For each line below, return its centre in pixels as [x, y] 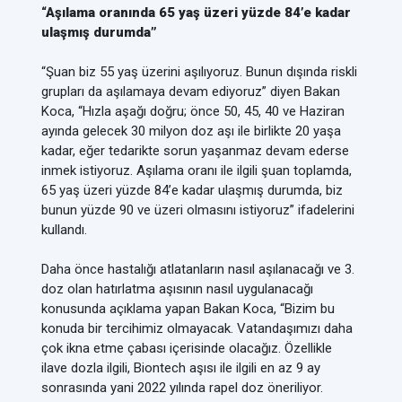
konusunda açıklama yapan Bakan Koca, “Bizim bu [188, 309]
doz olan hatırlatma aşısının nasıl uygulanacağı [177, 289]
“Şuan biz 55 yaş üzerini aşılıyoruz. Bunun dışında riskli [199, 72]
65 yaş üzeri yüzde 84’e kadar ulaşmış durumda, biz [192, 190]
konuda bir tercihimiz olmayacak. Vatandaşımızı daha [197, 328]
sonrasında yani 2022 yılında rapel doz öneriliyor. [182, 388]
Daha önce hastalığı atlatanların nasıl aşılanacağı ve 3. [198, 269]
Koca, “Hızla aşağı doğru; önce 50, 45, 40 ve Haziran [193, 111]
